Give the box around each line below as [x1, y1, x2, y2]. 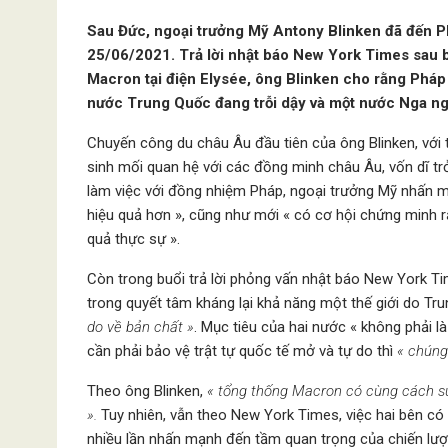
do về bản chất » [87, 318, 194, 336]
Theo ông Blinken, [87, 382, 207, 400]
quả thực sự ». [87, 230, 180, 248]
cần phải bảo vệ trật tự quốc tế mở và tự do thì [87, 342, 397, 360]
